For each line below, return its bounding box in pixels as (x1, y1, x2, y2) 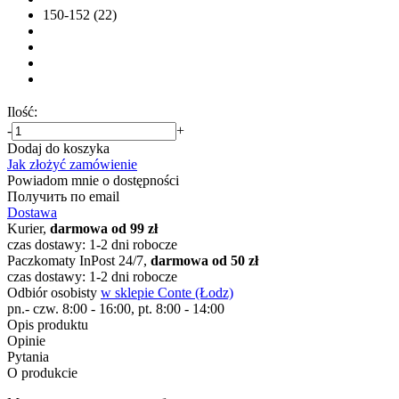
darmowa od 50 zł (151, 252, 258, 268)
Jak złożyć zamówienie (7, 156, 137, 172)
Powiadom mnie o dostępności (7, 172, 179, 188)
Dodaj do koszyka (7, 140, 110, 156)
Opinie (7, 332, 45, 348)
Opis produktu (7, 316, 88, 332)
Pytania (7, 348, 49, 364)
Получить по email (7, 188, 119, 204)
